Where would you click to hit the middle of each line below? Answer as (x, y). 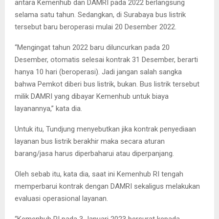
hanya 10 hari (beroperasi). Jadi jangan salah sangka (98, 72)
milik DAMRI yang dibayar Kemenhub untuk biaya (92, 96)
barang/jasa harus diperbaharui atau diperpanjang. (94, 153)
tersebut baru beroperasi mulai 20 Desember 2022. (96, 27)
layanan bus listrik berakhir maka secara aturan (90, 141)
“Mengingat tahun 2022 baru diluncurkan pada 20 (92, 47)
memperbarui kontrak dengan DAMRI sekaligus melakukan (107, 186)
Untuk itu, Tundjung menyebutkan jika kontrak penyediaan (105, 129)
